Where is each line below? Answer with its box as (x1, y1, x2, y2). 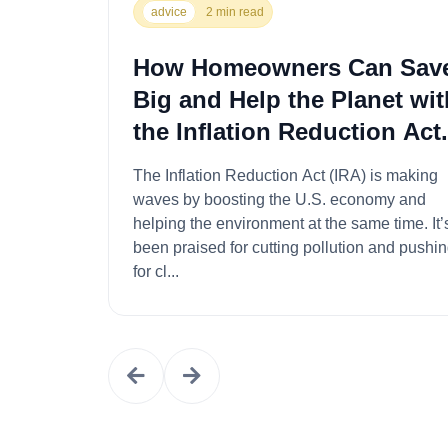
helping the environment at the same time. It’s (132, 214, 432, 232)
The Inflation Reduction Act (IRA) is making (132, 166, 438, 184)
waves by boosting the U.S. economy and (132, 190, 426, 208)
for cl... (132, 262, 179, 280)
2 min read (205, 4, 264, 19)
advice (150, 4, 187, 19)
